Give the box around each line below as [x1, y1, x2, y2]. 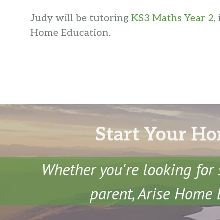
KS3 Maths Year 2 [131, 12, 214, 25]
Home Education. [30, 27, 111, 39]
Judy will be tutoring [30, 12, 131, 25]
